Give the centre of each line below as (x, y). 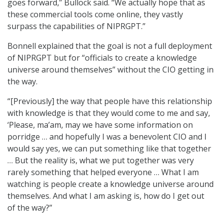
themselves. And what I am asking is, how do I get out (106, 196)
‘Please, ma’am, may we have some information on (100, 125)
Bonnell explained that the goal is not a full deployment (110, 46)
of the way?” (30, 208)
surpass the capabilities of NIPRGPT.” (76, 26)
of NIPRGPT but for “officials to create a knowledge (102, 58)
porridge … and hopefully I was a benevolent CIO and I (107, 137)
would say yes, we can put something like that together (109, 149)
